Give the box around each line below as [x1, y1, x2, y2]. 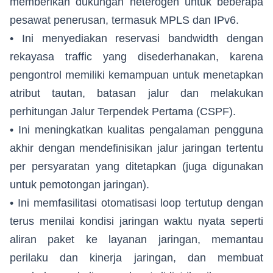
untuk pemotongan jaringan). [10, 179, 149, 191]
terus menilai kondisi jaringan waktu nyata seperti [10, 215, 263, 228]
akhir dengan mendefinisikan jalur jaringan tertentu [10, 142, 263, 155]
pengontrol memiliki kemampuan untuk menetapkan [10, 69, 263, 82]
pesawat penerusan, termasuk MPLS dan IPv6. [10, 14, 239, 27]
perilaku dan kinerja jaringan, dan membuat [10, 252, 263, 264]
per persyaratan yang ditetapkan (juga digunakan [10, 160, 263, 173]
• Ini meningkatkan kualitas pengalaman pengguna [10, 124, 263, 136]
